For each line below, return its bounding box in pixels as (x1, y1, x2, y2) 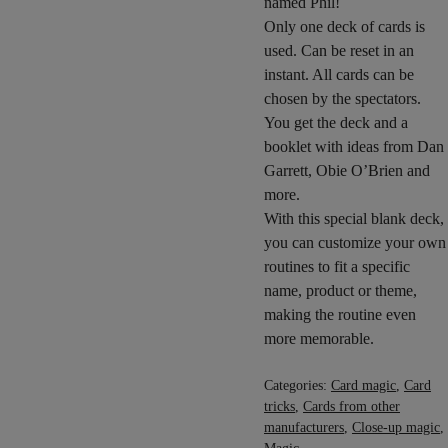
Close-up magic (352, 419, 440, 435)
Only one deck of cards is (264, 18, 425, 35)
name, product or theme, (264, 282, 417, 299)
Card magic (331, 377, 396, 393)
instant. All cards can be (264, 66, 414, 83)
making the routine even (264, 306, 416, 323)
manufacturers (264, 419, 344, 435)
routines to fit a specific (264, 258, 410, 275)
